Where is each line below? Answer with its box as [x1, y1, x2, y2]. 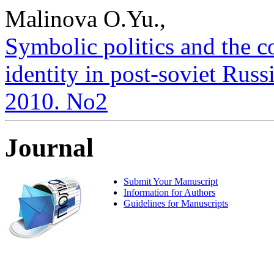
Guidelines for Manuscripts [124, 198, 228, 209]
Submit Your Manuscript [124, 176, 218, 187]
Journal [5, 133, 94, 163]
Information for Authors [124, 187, 215, 198]
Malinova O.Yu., [5, 5, 166, 32]
